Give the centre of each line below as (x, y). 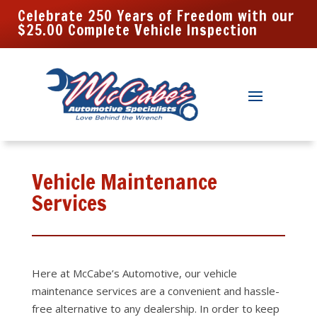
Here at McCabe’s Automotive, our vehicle (134, 273)
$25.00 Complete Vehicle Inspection (138, 30)
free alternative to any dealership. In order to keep (155, 309)
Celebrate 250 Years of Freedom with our (156, 16)
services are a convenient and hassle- (186, 291)
